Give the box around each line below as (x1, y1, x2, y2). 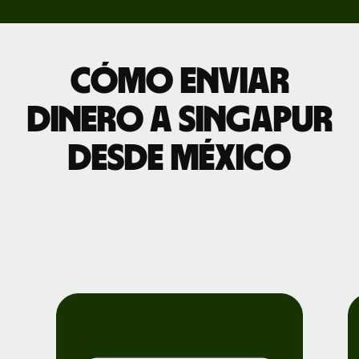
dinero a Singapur (26, 101, 333, 139)
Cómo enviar (70, 63, 289, 100)
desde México (68, 139, 291, 177)
